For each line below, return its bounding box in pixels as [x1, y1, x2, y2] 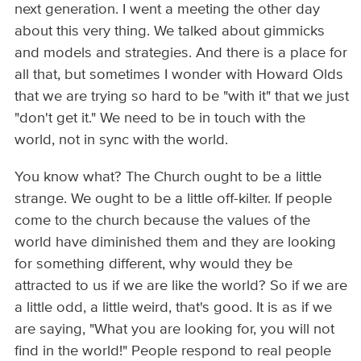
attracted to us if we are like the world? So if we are [15, 278, 348, 293]
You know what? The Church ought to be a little [15, 169, 322, 185]
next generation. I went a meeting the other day [15, 2, 321, 18]
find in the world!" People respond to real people [15, 343, 332, 359]
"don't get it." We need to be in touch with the [15, 111, 306, 127]
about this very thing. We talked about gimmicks [15, 24, 326, 39]
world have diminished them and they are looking [15, 234, 337, 250]
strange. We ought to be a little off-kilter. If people [15, 191, 333, 206]
